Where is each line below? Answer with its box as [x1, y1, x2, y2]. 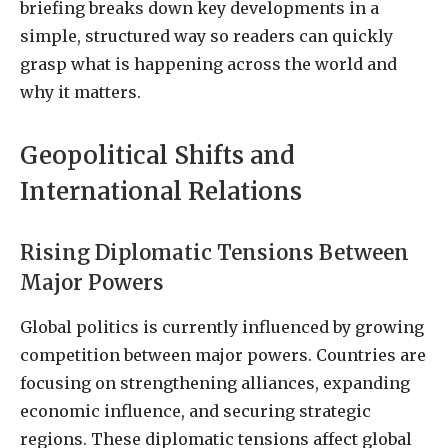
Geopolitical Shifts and [20, 140, 295, 172]
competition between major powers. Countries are [20, 345, 426, 366]
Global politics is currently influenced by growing [20, 317, 424, 338]
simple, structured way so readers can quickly [20, 25, 393, 46]
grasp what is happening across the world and [20, 53, 397, 74]
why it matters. [20, 81, 141, 102]
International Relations [20, 176, 302, 208]
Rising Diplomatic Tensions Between [20, 239, 409, 266]
